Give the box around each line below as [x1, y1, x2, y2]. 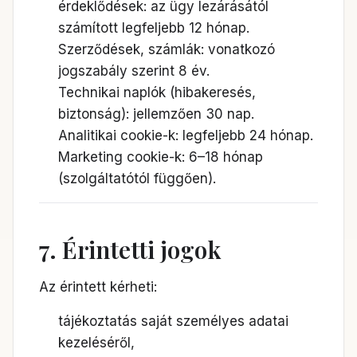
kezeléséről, [58, 335, 135, 351]
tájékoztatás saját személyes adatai [58, 313, 288, 329]
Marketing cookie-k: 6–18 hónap [58, 149, 263, 165]
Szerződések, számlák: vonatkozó [58, 41, 275, 57]
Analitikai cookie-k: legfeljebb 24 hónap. [58, 127, 313, 143]
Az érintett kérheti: [39, 279, 157, 295]
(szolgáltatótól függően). [58, 171, 216, 186]
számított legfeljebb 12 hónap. [58, 20, 249, 36]
